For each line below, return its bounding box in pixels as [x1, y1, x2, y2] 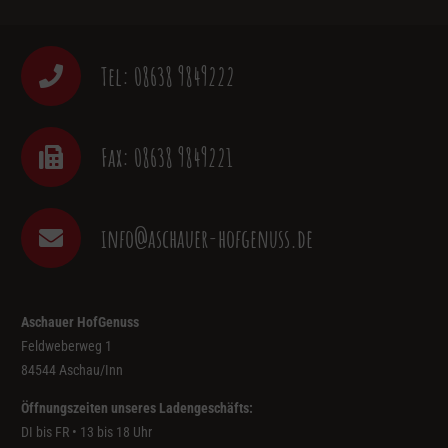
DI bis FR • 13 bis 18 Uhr [21, 423, 152, 440]
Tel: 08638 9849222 [100, 59, 235, 92]
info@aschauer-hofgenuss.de [100, 221, 313, 254]
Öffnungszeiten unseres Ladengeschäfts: [21, 399, 253, 416]
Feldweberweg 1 [21, 337, 112, 354]
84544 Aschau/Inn [21, 361, 123, 378]
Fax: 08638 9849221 [100, 140, 233, 173]
